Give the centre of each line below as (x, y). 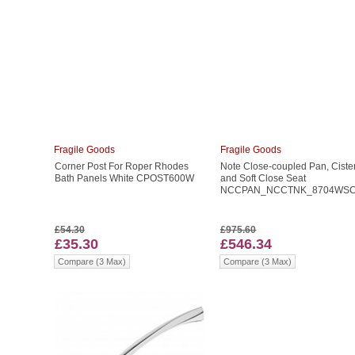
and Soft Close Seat (263, 179)
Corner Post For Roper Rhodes (121, 167)
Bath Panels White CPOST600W (124, 179)
